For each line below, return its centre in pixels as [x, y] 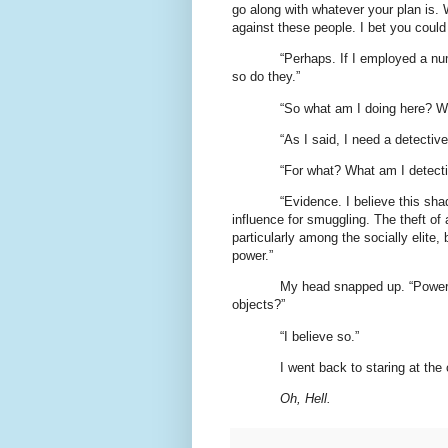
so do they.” [266, 77]
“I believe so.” [319, 336]
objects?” [258, 305]
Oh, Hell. [305, 398]
